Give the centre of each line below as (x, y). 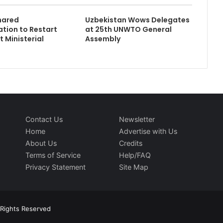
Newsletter (137, 119)
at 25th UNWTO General (129, 29)
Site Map (134, 167)
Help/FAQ (135, 155)
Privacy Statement (55, 167)
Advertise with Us (148, 131)
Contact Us (44, 119)
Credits (131, 143)
